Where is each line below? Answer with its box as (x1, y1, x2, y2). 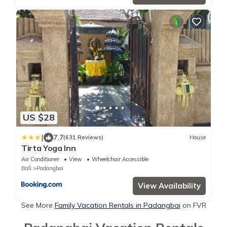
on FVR (180, 200, 206, 210)
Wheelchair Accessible (92, 155, 148, 163)
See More (21, 200, 55, 210)
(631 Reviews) (63, 134, 103, 141)
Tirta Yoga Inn (21, 142, 76, 153)
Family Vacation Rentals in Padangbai (54, 200, 180, 210)
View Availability (138, 180, 201, 191)
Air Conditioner (21, 155, 59, 163)
